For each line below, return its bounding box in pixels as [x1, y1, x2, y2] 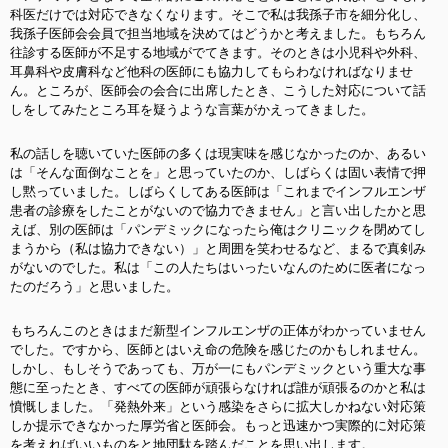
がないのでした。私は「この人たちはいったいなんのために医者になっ [10, 260, 426, 275]
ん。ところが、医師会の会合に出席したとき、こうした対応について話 [10, 83, 426, 98]
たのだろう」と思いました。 [10, 279, 179, 294]
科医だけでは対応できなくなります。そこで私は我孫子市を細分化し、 [10, 7, 426, 22]
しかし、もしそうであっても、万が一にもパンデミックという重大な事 [10, 361, 426, 376]
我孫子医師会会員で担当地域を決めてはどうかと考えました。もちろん [10, 26, 426, 41]
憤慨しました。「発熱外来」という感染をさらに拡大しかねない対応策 [10, 399, 426, 414]
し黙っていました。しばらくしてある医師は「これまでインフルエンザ [10, 184, 426, 199]
